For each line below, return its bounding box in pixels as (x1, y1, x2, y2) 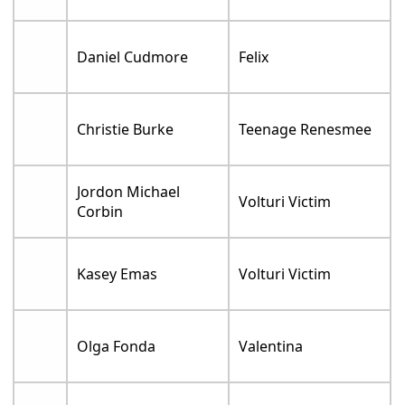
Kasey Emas (77, 264, 158, 285)
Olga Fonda (77, 336, 156, 357)
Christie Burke (77, 119, 174, 140)
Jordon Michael (77, 182, 181, 202)
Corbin (77, 202, 124, 222)
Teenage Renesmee (239, 119, 372, 140)
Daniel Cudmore (77, 47, 189, 68)
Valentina (239, 336, 304, 357)
